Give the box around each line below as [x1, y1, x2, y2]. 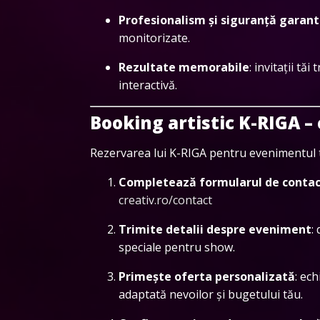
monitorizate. [119, 29, 190, 46]
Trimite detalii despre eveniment [119, 221, 311, 237]
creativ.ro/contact [119, 191, 212, 208]
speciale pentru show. [119, 239, 235, 255]
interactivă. [119, 76, 177, 93]
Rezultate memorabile [119, 59, 249, 75]
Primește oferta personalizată [119, 268, 295, 284]
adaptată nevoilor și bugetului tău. [119, 286, 303, 302]
